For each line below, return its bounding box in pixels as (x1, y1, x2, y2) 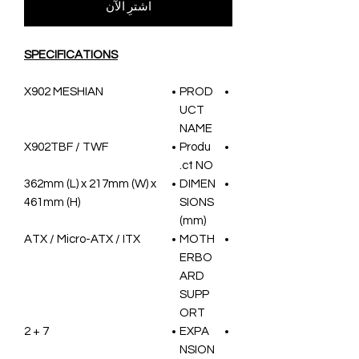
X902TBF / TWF (24, 140, 108, 153)
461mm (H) (24, 196, 80, 208)
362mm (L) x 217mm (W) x (24, 177, 156, 190)
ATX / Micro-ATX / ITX (24, 232, 140, 245)
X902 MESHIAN (24, 85, 103, 98)
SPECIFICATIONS (24, 48, 118, 61)
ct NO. (182, 159, 213, 171)
